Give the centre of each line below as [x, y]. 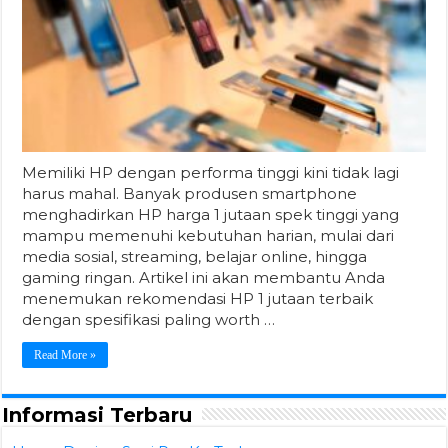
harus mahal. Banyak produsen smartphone [190, 193]
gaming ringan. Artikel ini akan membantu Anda [204, 277]
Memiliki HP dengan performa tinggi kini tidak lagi [211, 172]
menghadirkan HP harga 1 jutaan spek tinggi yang [211, 214]
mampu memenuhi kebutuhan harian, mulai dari [208, 235]
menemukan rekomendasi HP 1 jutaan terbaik [198, 298]
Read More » [65, 354]
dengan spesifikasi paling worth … [149, 319]
